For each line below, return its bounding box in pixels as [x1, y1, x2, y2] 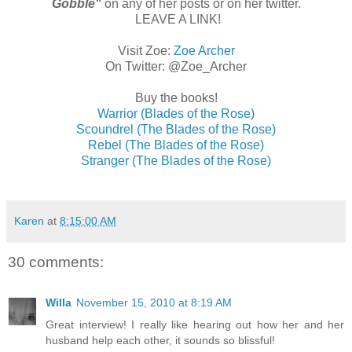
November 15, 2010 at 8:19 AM [76, 296, 232, 310]
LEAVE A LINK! [131, 12, 221, 26]
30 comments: [8, 253, 104, 270]
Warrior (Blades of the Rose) [97, 106, 255, 120]
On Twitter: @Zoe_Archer [105, 59, 247, 73]
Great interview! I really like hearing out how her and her [46, 318, 344, 332]
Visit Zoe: [117, 43, 174, 57]
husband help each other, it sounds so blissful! [46, 334, 275, 347]
